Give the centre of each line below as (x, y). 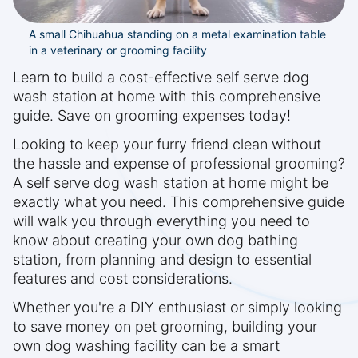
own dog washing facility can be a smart (146, 346)
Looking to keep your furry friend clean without (167, 145)
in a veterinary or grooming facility (118, 50)
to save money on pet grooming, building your (165, 327)
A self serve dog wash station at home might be (171, 183)
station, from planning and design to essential (162, 260)
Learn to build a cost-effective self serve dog (161, 78)
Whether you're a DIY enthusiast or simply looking (177, 308)
